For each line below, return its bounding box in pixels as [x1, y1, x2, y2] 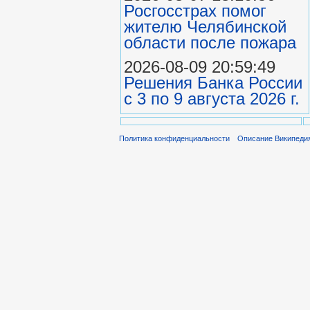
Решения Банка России [124, 73, 302, 93]
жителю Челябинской [124, 17, 286, 37]
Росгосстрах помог [124, 1, 266, 21]
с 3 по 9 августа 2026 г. [124, 89, 300, 109]
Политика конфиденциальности [119, 134, 230, 143]
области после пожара [124, 33, 296, 53]
